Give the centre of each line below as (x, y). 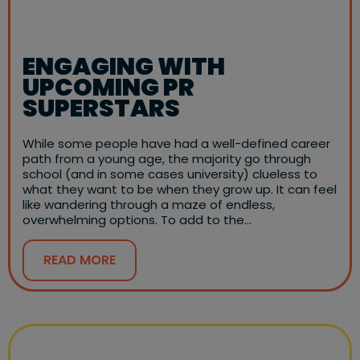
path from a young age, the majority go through (167, 158)
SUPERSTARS (103, 108)
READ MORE (80, 260)
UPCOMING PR (108, 87)
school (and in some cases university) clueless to (170, 174)
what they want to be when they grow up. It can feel (180, 189)
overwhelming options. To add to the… (137, 219)
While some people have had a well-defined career (176, 143)
